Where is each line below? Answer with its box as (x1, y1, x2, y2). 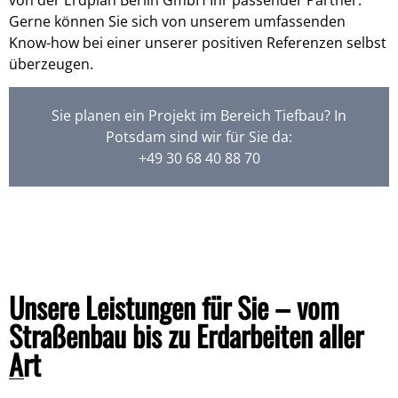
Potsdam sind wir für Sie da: (106, 126, 292, 147)
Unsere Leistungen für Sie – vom (9, 285, 339, 328)
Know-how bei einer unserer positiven (9, 32, 267, 52)
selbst (343, 32, 386, 52)
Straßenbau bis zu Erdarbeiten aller (9, 314, 363, 356)
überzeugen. (9, 53, 93, 74)
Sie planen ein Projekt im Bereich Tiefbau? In (52, 105, 346, 125)
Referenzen (267, 32, 343, 52)
